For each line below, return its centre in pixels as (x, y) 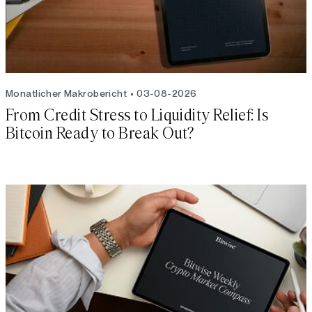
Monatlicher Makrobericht (67, 93)
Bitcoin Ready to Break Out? (100, 133)
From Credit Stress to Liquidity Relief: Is (137, 115)
